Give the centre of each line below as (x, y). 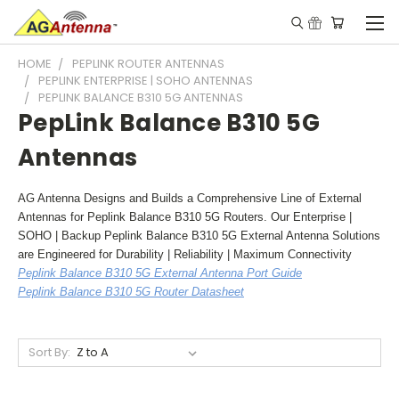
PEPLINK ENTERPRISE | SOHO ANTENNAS (146, 81)
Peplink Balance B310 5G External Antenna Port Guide (160, 273)
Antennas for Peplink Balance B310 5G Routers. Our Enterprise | (185, 217)
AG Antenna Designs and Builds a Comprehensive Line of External (190, 198)
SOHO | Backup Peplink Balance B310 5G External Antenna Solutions (199, 236)
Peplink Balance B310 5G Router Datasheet (131, 292)
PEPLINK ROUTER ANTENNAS (148, 64)
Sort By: (49, 352)
